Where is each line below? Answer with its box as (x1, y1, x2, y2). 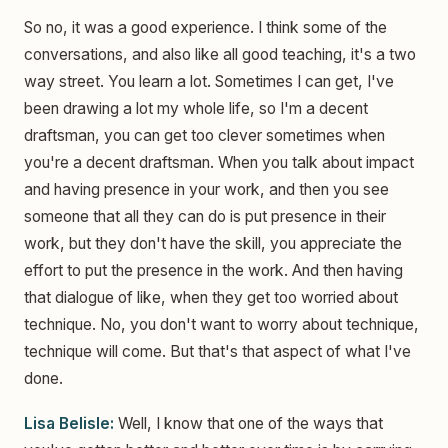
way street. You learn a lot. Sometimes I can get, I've (24, 72, 394, 92)
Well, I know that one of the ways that (114, 414, 383, 434)
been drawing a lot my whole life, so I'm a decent (24, 99, 368, 119)
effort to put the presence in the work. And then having (24, 261, 403, 281)
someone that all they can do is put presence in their (24, 207, 386, 227)
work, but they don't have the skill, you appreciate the (24, 234, 402, 254)
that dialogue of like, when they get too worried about (24, 288, 398, 308)
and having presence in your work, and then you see (24, 180, 389, 200)
